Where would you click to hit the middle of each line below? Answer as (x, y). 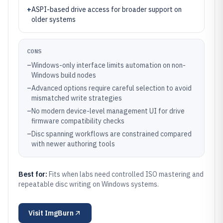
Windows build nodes (64, 75)
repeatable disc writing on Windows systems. (89, 184)
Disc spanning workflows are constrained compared (111, 134)
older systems (54, 19)
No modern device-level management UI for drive (108, 111)
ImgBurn (59, 213)
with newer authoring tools (73, 144)
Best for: (34, 174)
